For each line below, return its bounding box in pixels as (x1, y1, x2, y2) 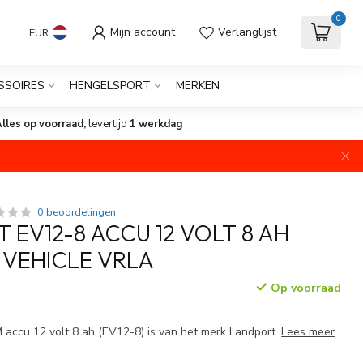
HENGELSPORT (69, 78, 151, 93)
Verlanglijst (217, 24, 276, 40)
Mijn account (109, 24, 175, 40)
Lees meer (281, 324, 335, 340)
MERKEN (175, 78, 220, 93)
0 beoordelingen (37, 205, 117, 219)
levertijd (85, 117, 130, 131)
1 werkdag (129, 117, 182, 131)
